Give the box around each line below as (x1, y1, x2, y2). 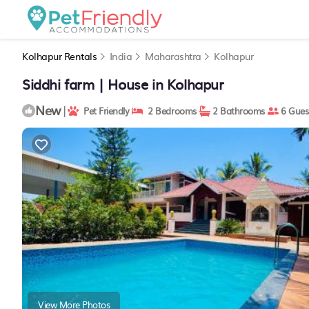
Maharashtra (144, 49, 201, 63)
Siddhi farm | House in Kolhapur (22, 73, 224, 94)
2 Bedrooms (143, 104, 197, 117)
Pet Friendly (79, 104, 130, 117)
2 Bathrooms (210, 104, 265, 117)
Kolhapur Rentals (22, 49, 99, 63)
